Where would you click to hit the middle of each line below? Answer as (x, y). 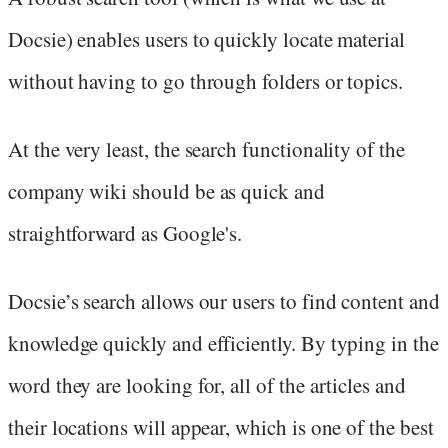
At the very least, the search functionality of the (206, 148)
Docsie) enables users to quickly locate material (206, 38)
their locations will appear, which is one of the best (221, 427)
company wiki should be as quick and (166, 190)
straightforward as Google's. (125, 232)
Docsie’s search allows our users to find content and (224, 301)
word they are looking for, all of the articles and (207, 385)
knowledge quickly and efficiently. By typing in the (223, 343)
